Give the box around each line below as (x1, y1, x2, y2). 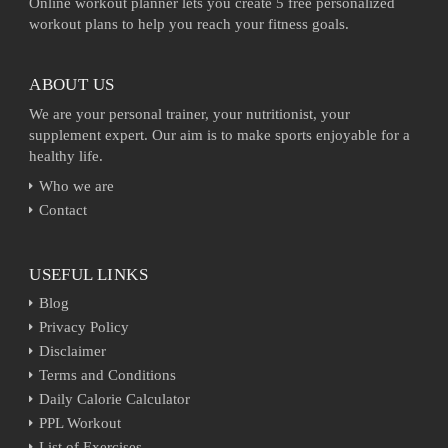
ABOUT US (29, 74, 115, 94)
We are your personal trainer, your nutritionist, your (29, 105, 351, 122)
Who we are (39, 177, 115, 194)
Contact (39, 201, 88, 218)
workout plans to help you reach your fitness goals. (29, 15, 350, 32)
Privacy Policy (39, 318, 130, 335)
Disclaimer (39, 342, 107, 359)
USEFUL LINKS (29, 264, 148, 284)
